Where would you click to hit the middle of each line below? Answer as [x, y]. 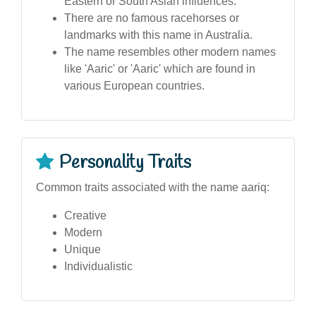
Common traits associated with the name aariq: [153, 187]
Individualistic [98, 266]
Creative [85, 215]
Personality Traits [125, 163]
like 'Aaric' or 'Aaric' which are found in [160, 68]
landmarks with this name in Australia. [158, 35]
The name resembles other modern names [170, 51]
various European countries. [134, 85]
